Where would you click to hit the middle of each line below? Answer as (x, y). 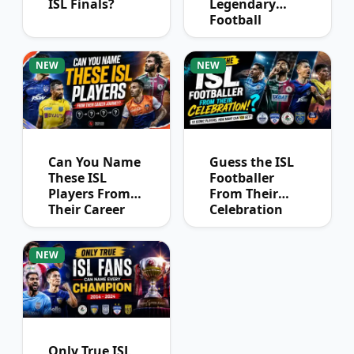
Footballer (242, 177)
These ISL (77, 177)
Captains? (241, 35)
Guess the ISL (252, 162)
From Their (244, 193)
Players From (89, 193)
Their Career (87, 209)
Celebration (246, 209)
